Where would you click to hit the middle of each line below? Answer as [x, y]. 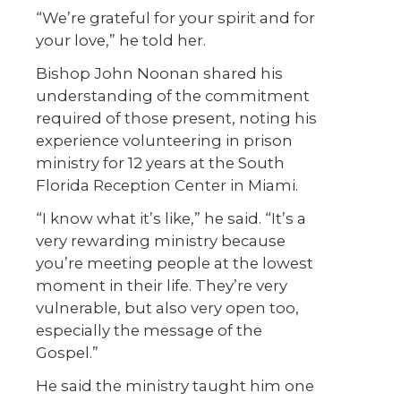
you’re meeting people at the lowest [175, 264]
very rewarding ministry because [161, 241]
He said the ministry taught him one [175, 386]
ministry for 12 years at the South [160, 163]
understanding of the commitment [173, 96]
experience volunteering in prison [164, 141]
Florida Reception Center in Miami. [167, 186]
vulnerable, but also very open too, [167, 308]
